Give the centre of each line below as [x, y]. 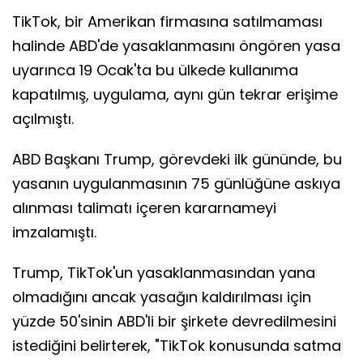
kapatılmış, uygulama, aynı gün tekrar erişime [175, 95]
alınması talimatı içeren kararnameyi [144, 208]
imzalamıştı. [54, 233]
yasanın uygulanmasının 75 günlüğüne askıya [176, 184]
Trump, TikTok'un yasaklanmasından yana [164, 273]
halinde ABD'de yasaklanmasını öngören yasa [176, 46]
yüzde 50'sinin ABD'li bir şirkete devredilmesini [174, 322]
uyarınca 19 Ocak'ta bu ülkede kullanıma [155, 70]
